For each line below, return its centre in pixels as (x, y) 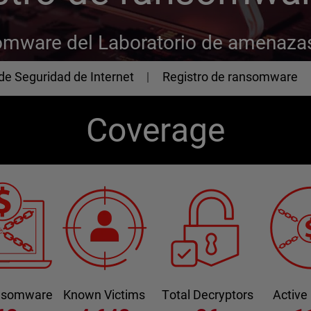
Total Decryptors (208, 294)
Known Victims (104, 294)
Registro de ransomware (230, 77)
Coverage (155, 130)
